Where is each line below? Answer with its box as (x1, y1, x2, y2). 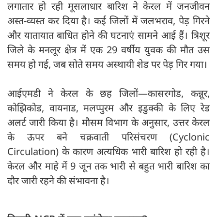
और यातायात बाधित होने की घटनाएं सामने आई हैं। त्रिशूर (7, 29, 210, 42)
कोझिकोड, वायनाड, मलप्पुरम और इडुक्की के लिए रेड (7, 101, 210, 115)
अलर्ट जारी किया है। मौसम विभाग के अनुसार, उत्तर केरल (7, 116, 210, 129)
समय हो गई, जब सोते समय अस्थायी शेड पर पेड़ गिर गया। (7, 58, 207, 71)
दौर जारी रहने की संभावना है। (7, 174, 109, 187)
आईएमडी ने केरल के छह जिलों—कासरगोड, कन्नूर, (7, 87, 210, 100)
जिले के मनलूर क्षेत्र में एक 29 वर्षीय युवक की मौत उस (7, 43, 210, 57)
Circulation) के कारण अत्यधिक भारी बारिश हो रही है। (7, 145, 210, 158)
